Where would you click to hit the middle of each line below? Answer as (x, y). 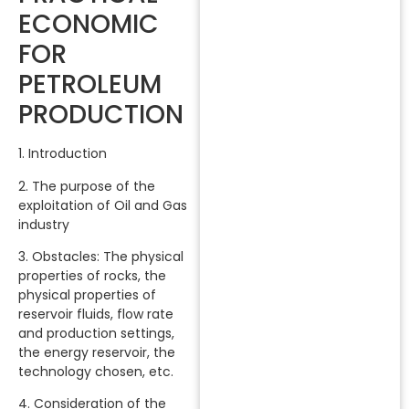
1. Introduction (63, 154)
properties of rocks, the (92, 275)
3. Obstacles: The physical (101, 256)
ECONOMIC (89, 25)
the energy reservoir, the (97, 352)
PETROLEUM (90, 85)
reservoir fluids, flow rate (96, 314)
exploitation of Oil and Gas (103, 205)
